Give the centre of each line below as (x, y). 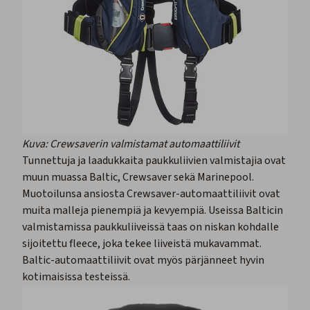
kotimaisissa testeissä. (76, 277)
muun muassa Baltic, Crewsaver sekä (110, 177)
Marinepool (225, 177)
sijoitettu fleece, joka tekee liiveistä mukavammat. (142, 244)
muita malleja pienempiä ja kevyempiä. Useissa (134, 211)
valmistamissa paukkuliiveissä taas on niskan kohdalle (151, 227)
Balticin (264, 211)
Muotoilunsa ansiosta (74, 194)
